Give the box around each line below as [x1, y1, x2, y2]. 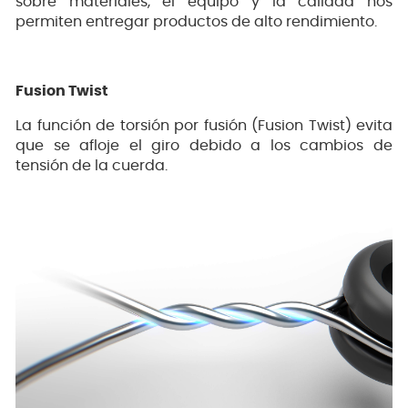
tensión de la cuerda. [15, 158, 168, 173]
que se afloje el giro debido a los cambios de [15, 138, 393, 153]
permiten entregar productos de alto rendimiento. [15, 14, 377, 29]
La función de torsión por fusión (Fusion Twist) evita [15, 117, 393, 133]
